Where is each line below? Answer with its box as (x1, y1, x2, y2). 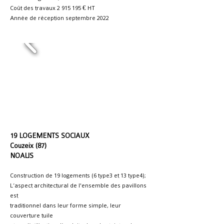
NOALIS (10, 151, 33, 159)
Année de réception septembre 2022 (10, 14, 109, 21)
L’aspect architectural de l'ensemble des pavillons (10, 182, 146, 189)
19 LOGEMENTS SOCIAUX (10, 131, 89, 139)
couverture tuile (10, 212, 53, 219)
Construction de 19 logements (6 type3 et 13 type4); (10, 172, 146, 179)
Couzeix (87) (10, 141, 46, 149)
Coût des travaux (10, 4, 57, 11)
